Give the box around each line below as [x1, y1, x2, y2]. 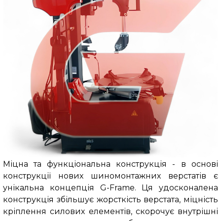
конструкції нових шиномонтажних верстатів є [2, 171, 219, 181]
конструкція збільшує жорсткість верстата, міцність [2, 195, 219, 205]
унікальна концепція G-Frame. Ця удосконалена [2, 183, 219, 193]
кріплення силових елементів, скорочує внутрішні [2, 207, 219, 217]
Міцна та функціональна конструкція [2, 159, 167, 169]
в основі [181, 159, 219, 169]
